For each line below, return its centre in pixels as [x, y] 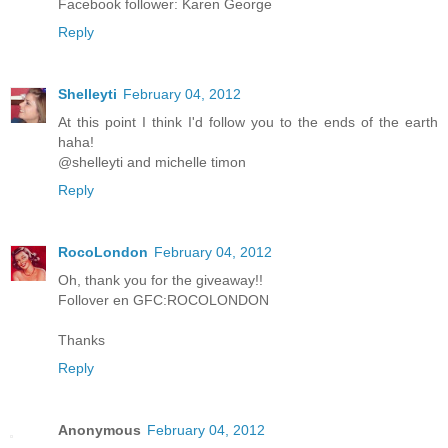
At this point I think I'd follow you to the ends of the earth [248, 121]
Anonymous [99, 429]
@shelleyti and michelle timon [152, 161]
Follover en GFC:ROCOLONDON [163, 299]
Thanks [81, 339]
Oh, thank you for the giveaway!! [160, 279]
